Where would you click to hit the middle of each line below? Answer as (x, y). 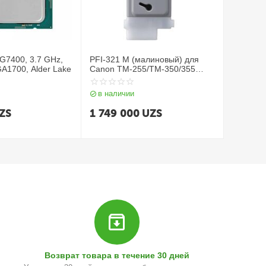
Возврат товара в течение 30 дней (117, 255)
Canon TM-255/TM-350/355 (143, 69)
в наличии (116, 94)
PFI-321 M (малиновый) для (145, 59)
